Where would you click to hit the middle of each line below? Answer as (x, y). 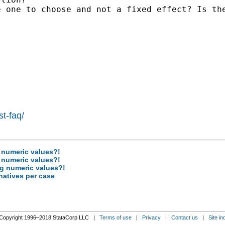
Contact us (184, 217)
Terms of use (115, 217)
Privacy (151, 217)
